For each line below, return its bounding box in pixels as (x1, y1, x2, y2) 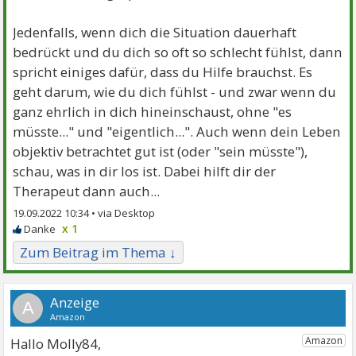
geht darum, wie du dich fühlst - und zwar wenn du (13, 82, 337, 101)
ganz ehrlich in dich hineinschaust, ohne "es (13, 102, 292, 121)
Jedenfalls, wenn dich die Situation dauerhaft (13, 22, 297, 41)
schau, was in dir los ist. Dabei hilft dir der (13, 161, 277, 180)
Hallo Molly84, (10, 334, 102, 353)
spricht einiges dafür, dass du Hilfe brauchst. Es (13, 62, 313, 81)
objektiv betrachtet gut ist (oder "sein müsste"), (13, 141, 308, 161)
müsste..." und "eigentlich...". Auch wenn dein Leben (13, 122, 342, 141)
